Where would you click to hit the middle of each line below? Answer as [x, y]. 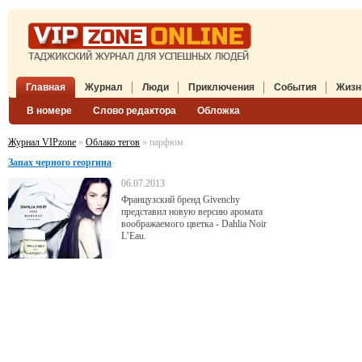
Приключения [221, 87]
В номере [49, 111]
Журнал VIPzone [42, 142]
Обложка [219, 111]
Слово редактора [135, 111]
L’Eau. [134, 236]
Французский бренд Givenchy [181, 200]
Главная [46, 87]
